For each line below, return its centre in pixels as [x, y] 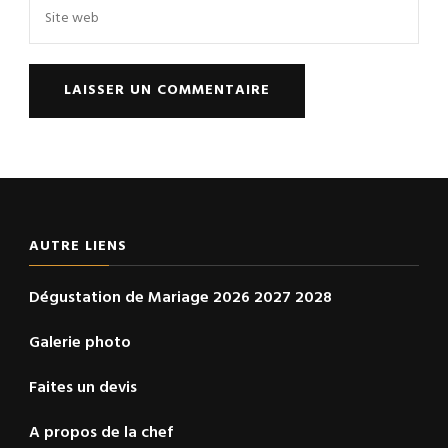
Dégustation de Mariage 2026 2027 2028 [180, 297]
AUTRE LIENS [78, 245]
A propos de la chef [101, 432]
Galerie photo [80, 342]
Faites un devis [83, 387]
